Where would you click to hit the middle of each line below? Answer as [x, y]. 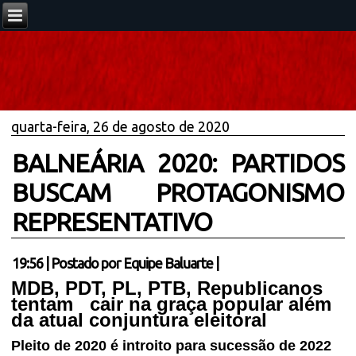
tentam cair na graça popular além [172, 304]
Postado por [87, 263]
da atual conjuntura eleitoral [139, 320]
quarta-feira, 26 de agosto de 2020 [121, 126]
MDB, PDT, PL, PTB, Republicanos [170, 288]
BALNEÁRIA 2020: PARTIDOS [178, 163]
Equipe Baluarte [168, 263]
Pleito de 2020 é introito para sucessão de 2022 [172, 346]
